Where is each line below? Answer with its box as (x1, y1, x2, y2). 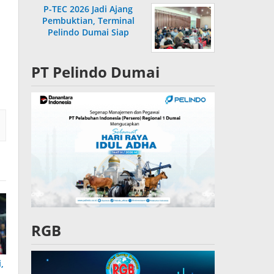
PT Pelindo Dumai (31, 62, 160, 83)
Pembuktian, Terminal (42, 15, 135, 27)
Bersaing (70, 38, 106, 50)
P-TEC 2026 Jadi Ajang (43, 3, 133, 15)
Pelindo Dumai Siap (47, 26, 129, 39)
